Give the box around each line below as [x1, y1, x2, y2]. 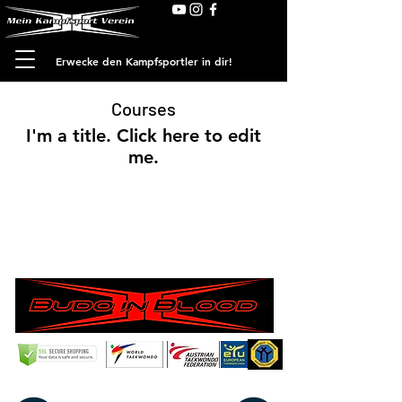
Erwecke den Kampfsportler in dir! [55, 54, 232, 68]
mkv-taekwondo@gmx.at [102, 379, 221, 398]
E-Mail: [66, 379, 102, 398]
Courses [111, 98, 176, 119]
